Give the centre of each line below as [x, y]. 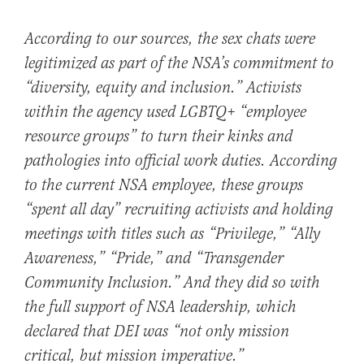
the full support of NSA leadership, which [160, 308]
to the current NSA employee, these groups [164, 186]
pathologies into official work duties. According [181, 162]
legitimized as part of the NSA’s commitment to [179, 64]
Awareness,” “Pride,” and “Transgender [154, 259]
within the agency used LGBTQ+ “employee [165, 113]
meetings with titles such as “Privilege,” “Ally [172, 235]
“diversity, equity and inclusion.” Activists [163, 89]
